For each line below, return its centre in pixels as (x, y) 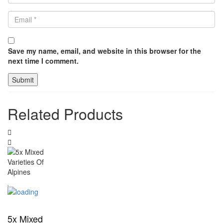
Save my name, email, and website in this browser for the (105, 51)
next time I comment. (43, 60)
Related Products (65, 113)
